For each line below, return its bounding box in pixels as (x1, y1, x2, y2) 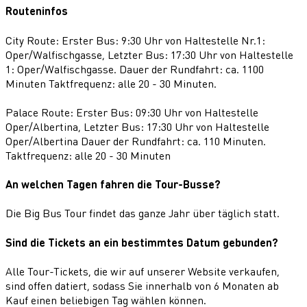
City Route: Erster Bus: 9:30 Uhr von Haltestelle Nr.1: (5, 32, 265, 47)
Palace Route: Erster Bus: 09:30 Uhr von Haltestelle (5, 104, 258, 119)
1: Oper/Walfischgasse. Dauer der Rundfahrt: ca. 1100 (5, 61, 264, 76)
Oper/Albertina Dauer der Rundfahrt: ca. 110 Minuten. (5, 133, 266, 148)
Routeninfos (5, 3, 68, 19)
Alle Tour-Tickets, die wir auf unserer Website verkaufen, (5, 263, 280, 278)
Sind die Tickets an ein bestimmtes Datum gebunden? (5, 234, 278, 249)
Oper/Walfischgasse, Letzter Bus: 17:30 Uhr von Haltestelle (5, 47, 293, 62)
